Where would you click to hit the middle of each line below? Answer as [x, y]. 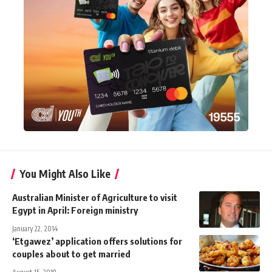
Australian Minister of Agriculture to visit [95, 198]
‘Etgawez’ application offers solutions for [97, 241]
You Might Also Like [65, 174]
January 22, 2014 [35, 229]
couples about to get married [71, 254]
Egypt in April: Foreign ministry [75, 210]
